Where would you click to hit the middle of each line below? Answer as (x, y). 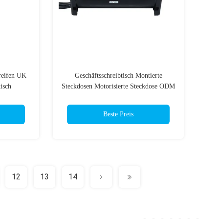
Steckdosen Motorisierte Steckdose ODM (118, 86)
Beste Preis (118, 114)
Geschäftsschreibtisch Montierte (118, 76)
